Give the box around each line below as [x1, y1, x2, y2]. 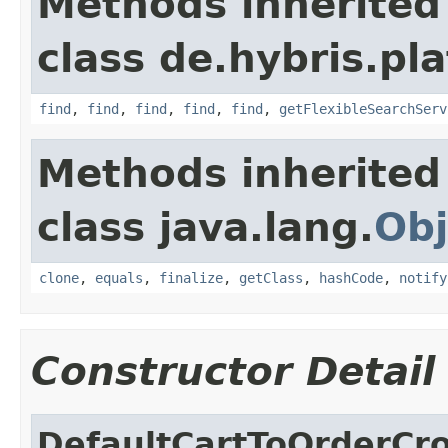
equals [95, 269, 143, 286]
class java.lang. [37, 204, 374, 250]
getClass [239, 269, 303, 286]
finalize [159, 269, 223, 286]
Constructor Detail [31, 348, 435, 394]
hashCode [319, 269, 383, 286]
